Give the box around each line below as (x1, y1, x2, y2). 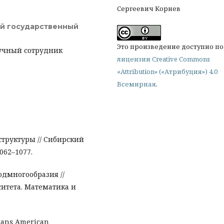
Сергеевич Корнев (117, 4, 180, 13)
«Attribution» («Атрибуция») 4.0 (117, 67, 217, 76)
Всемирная (117, 79, 156, 88)
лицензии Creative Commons (117, 54, 210, 63)
